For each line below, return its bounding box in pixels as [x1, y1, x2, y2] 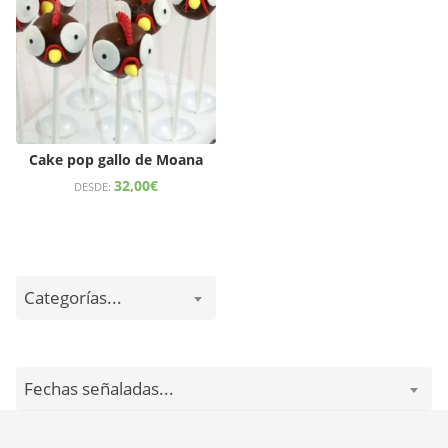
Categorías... [24, 285, 122, 309]
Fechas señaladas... [24, 376, 174, 400]
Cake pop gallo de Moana [29, 149, 203, 169]
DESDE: [74, 178, 114, 194]
